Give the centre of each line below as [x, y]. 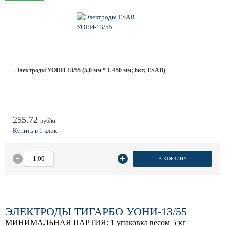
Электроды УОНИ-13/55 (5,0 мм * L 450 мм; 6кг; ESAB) [90, 70]
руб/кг [48, 121]
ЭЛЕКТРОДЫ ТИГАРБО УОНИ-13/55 [96, 212]
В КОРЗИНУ [172, 159]
